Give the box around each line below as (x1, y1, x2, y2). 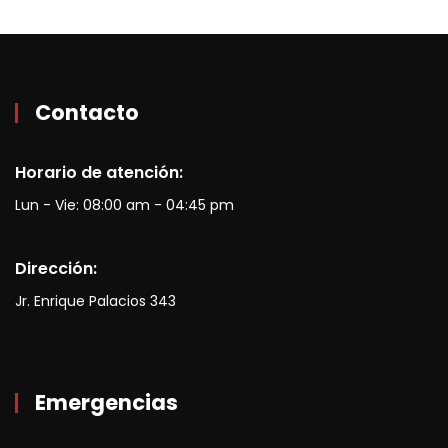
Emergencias (35, 388, 178, 417)
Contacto (35, 98, 139, 127)
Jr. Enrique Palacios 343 (15, 291, 176, 311)
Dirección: (15, 257, 97, 280)
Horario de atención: (15, 161, 183, 184)
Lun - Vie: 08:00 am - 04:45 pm (15, 195, 234, 215)
